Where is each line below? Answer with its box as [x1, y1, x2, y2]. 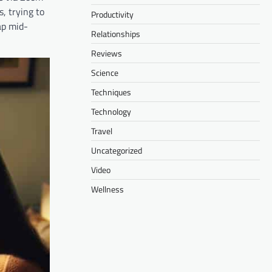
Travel [91, 124, 112, 137]
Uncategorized [91, 143, 142, 157]
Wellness [91, 182, 124, 195]
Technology [91, 104, 131, 118]
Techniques [91, 85, 131, 98]
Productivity [91, 7, 134, 21]
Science [91, 66, 118, 79]
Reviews [91, 46, 122, 59]
